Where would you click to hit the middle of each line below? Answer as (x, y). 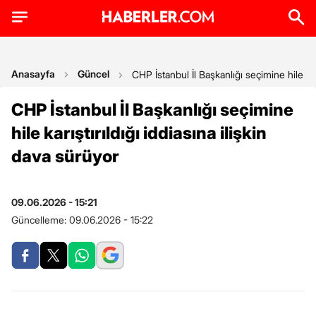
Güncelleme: (40, 220)
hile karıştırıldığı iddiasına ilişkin (139, 133)
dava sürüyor (65, 156)
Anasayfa (33, 74)
